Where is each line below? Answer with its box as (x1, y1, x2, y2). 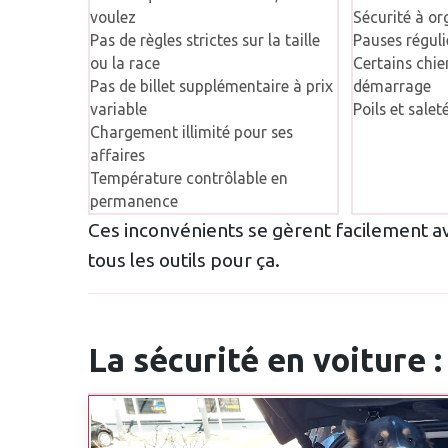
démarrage (352, 77, 431, 96)
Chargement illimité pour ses (89, 123, 293, 142)
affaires (89, 146, 145, 165)
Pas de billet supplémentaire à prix (89, 77, 333, 96)
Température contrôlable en (89, 169, 288, 188)
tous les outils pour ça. (88, 248, 280, 271)
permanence (89, 192, 178, 211)
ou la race (89, 54, 160, 73)
